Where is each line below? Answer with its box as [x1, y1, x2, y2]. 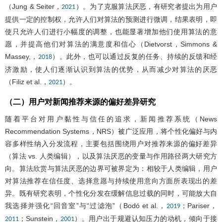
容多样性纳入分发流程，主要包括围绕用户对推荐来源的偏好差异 [5, 139, 217, 148]
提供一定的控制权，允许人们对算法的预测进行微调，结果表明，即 [5, 15, 217, 23]
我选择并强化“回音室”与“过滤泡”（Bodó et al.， [5, 201, 166, 210]
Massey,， [5, 52, 38, 60]
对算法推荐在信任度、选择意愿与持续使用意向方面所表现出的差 [5, 176, 217, 185]
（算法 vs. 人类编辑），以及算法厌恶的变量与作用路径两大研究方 [5, 152, 217, 160]
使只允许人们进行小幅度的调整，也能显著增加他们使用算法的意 [5, 27, 217, 36]
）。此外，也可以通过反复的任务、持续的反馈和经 [52, 52, 218, 60]
